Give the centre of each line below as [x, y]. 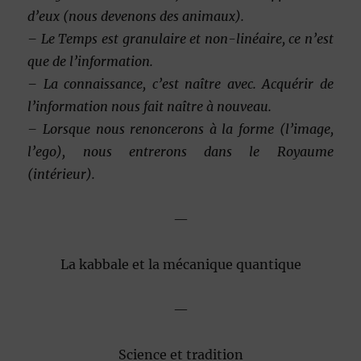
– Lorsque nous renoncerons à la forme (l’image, [180, 129]
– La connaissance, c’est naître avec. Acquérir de [180, 84]
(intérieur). [62, 174]
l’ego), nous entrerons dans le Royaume [180, 152]
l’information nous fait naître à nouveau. [150, 107]
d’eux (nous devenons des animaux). [136, 17]
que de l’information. [91, 62]
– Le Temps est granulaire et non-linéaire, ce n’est [180, 39]
